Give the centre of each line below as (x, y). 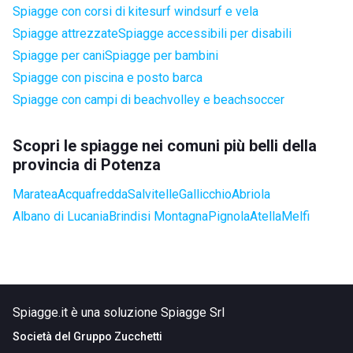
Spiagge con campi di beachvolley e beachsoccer (149, 100)
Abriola (251, 194)
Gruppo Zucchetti (118, 336)
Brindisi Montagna (158, 216)
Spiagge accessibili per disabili (205, 33)
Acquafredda (93, 194)
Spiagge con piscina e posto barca (108, 78)
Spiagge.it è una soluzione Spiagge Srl (119, 312)
